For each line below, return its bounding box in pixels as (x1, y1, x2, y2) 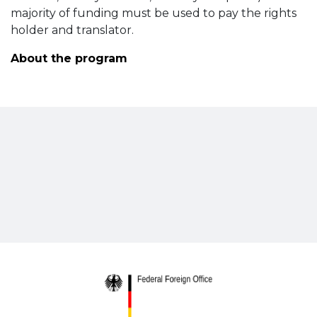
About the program (11, 51, 127, 65)
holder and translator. (11, 23, 134, 37)
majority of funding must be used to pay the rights (11, 6, 296, 20)
